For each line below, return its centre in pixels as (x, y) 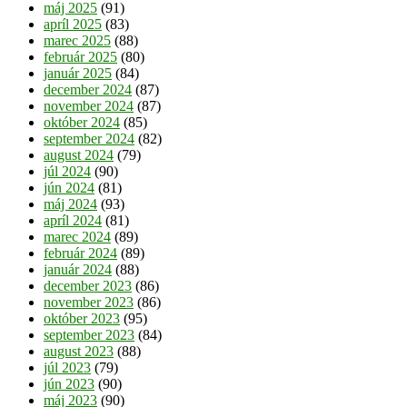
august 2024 (79, 154)
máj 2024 (70, 203)
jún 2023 (69, 383)
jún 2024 (69, 187)
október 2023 (82, 318)
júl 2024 (67, 171)
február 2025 (80, 56)
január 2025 (78, 73)
